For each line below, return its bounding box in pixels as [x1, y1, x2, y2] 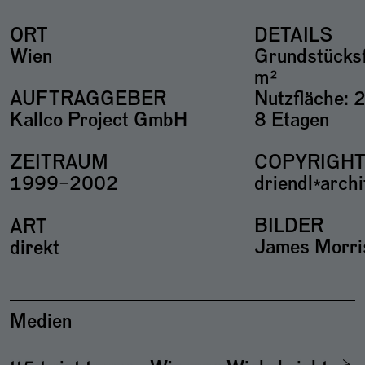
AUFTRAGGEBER [10, 89, 166, 109]
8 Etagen [254, 110, 329, 130]
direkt [10, 238, 59, 258]
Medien [10, 312, 72, 332]
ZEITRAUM [10, 153, 108, 174]
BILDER [254, 217, 323, 237]
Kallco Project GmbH [10, 110, 187, 130]
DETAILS [254, 25, 332, 46]
